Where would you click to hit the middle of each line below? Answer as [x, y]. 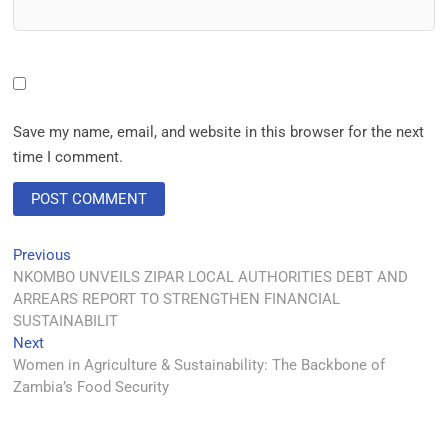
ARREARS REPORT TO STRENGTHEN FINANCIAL [177, 298]
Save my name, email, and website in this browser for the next [219, 131]
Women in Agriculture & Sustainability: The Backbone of [199, 364]
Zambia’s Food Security [91, 386]
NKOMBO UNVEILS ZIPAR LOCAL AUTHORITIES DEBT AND [211, 276]
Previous [42, 254]
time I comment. [68, 156]
